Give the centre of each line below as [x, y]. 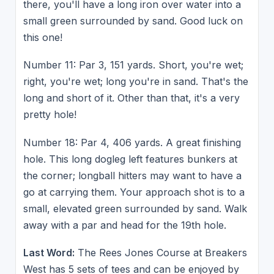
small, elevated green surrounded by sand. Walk [135, 208]
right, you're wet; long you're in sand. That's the [135, 82]
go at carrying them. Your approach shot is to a [134, 192]
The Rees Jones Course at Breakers [161, 253]
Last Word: [49, 253]
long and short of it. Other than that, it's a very [131, 98]
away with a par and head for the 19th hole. [124, 225]
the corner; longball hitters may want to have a [132, 175]
